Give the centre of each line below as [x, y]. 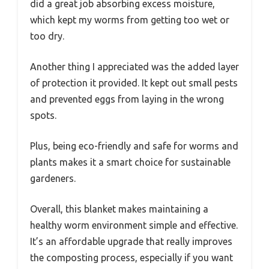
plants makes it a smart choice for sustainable [130, 162]
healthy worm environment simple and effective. [134, 225]
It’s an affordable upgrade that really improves [131, 242]
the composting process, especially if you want [131, 258]
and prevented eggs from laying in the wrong [127, 99]
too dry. [47, 36]
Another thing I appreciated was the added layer [134, 67]
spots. [43, 116]
